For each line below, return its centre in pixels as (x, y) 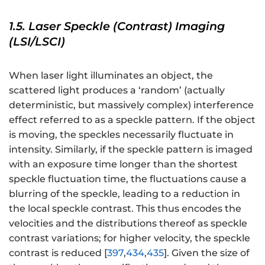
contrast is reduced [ (58, 253)
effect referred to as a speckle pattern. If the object (132, 119)
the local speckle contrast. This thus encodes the (125, 208)
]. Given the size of (207, 253)
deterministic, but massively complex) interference (131, 105)
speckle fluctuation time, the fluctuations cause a (128, 179)
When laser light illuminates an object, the (111, 75)
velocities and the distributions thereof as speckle (128, 223)
